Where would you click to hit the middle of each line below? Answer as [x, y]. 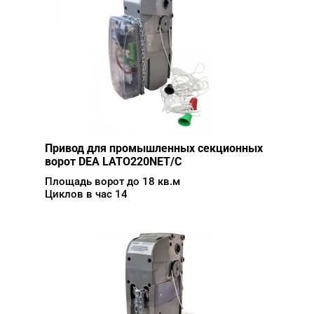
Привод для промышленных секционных [154, 148]
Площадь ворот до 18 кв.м [112, 182]
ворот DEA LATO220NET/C [113, 162]
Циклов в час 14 [86, 194]
